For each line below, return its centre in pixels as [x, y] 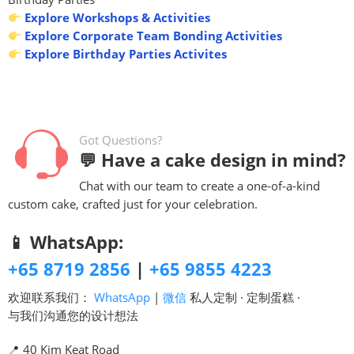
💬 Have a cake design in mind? [213, 160]
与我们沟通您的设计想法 [73, 315]
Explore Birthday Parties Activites [124, 54]
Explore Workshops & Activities [115, 17]
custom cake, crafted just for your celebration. [133, 204]
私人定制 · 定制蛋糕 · [243, 297]
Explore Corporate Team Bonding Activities [151, 36]
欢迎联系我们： [51, 297]
